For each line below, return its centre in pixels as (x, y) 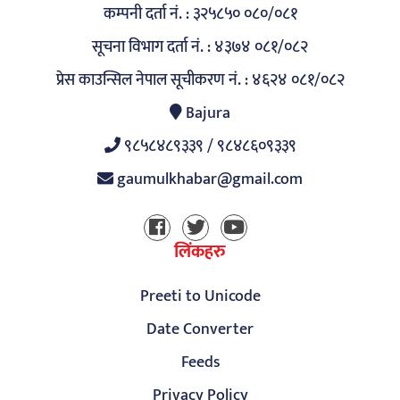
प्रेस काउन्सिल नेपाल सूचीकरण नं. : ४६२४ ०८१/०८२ (200, 80)
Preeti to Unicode (200, 296)
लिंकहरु (200, 252)
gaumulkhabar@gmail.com (210, 179)
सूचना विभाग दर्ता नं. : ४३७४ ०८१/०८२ (200, 47)
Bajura (206, 113)
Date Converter (200, 329)
